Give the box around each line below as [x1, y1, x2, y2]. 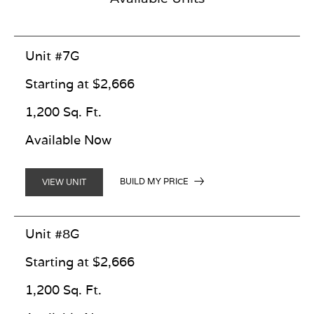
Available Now [25, 131, 111, 148]
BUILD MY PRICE [120, 176, 189, 187]
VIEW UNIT [42, 176, 86, 187]
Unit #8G [25, 226, 79, 243]
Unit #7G [25, 47, 79, 64]
